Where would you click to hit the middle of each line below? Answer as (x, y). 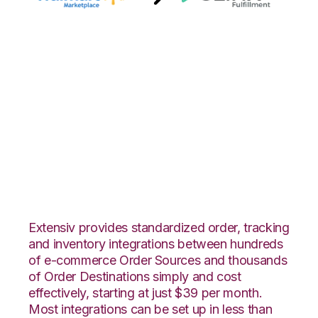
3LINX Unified (113, 128)
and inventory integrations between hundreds (156, 243)
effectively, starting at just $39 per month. (146, 292)
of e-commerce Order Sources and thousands (158, 260)
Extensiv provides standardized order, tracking (159, 227)
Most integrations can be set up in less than (150, 309)
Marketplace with (134, 98)
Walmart (81, 67)
